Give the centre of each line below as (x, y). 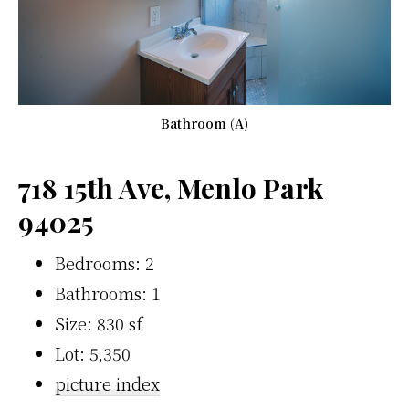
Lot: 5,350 (93, 353)
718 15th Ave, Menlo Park (171, 188)
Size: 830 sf (99, 323)
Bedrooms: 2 (105, 262)
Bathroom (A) (204, 123)
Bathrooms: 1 (108, 293)
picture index (107, 383)
